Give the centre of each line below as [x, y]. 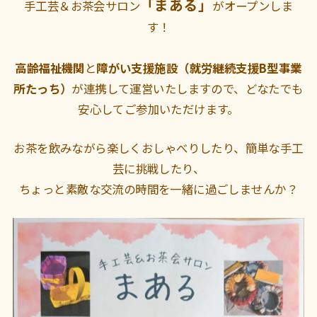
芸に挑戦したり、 [158, 168]
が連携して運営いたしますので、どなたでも [188, 88]
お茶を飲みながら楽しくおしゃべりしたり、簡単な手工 [158, 148]
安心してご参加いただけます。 [158, 109]
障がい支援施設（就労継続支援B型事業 [199, 68]
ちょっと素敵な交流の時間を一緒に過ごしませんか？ [158, 189]
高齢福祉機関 [50, 68]
